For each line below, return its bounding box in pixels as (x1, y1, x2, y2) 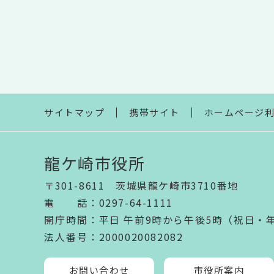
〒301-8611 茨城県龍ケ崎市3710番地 (44, 178, 239, 193)
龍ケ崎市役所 (44, 152, 146, 175)
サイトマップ (44, 106, 105, 119)
